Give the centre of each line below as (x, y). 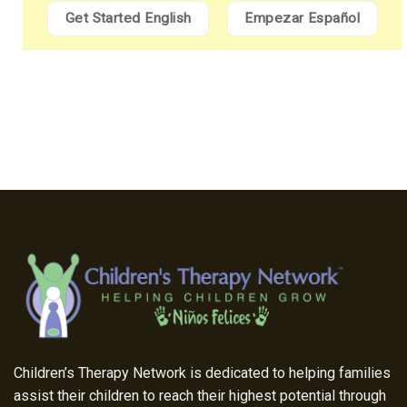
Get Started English (128, 18)
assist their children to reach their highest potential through (200, 396)
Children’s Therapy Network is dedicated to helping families (202, 373)
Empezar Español (303, 18)
